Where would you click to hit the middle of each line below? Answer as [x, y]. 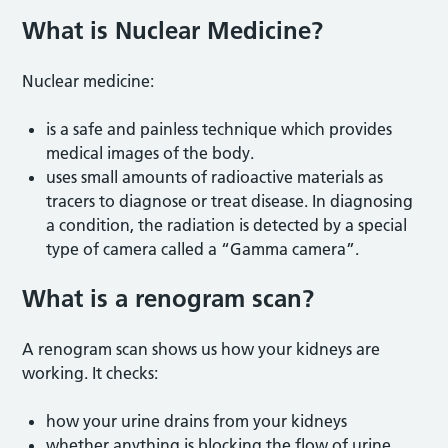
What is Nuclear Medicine [167, 30]
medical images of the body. [153, 152]
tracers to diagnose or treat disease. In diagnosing [230, 200]
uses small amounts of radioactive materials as [215, 176]
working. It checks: [92, 372]
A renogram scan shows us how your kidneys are [201, 348]
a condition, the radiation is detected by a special [227, 224]
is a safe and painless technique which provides [219, 128]
